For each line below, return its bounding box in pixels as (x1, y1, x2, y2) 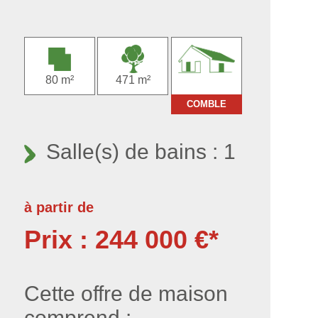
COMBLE (186, 99, 226, 109)
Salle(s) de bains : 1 (40, 140, 236, 163)
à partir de (23, 199, 94, 215)
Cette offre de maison (23, 282, 228, 305)
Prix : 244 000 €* (23, 225, 219, 254)
